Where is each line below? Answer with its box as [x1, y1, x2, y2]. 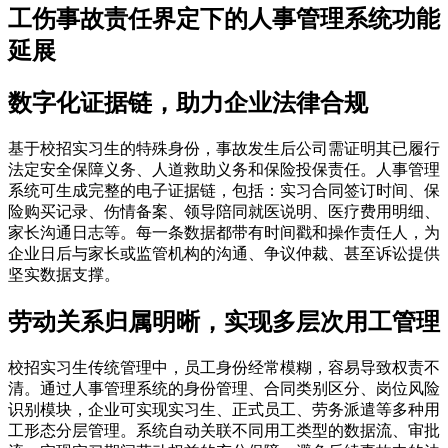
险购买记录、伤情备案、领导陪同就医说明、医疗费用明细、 [8, 203, 440, 221]
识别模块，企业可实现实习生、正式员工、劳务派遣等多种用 [8, 401, 440, 418]
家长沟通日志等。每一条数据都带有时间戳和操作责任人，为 [8, 224, 440, 242]
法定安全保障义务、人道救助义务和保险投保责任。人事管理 [8, 161, 440, 179]
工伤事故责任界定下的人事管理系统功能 [8, 6, 440, 33]
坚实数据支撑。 [8, 266, 120, 284]
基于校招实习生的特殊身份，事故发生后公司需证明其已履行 [8, 140, 440, 158]
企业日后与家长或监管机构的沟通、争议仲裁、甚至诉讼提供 [8, 245, 440, 263]
